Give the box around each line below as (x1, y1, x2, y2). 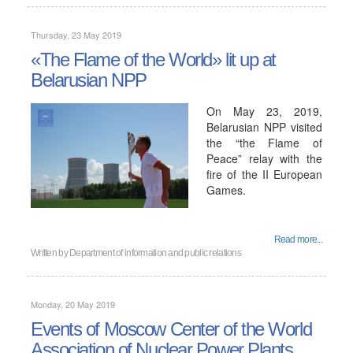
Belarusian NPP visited (206, 119, 322, 135)
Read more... (273, 234, 322, 245)
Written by (31, 247, 70, 258)
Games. (206, 182, 246, 198)
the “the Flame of (206, 135, 322, 150)
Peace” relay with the (206, 150, 322, 166)
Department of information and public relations (69, 247, 241, 258)
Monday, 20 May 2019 (31, 298, 115, 310)
